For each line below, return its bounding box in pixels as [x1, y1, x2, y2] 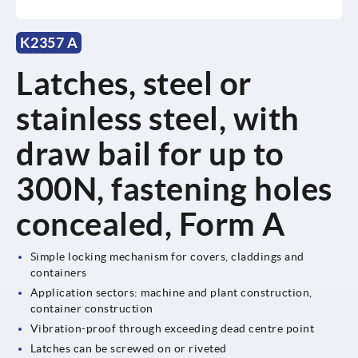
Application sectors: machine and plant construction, [30, 285, 312, 299]
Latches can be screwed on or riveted [30, 341, 227, 355]
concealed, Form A [16, 205, 285, 242]
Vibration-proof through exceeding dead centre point [30, 321, 315, 335]
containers [30, 265, 87, 279]
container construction [30, 301, 153, 315]
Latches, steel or [16, 65, 252, 101]
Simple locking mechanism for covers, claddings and [30, 249, 304, 263]
